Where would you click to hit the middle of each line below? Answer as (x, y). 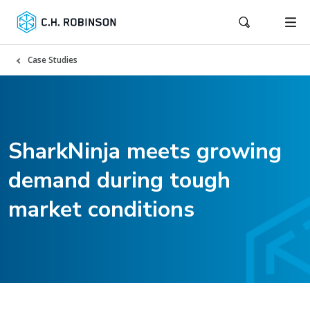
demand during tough (119, 180)
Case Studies (53, 60)
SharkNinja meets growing (145, 151)
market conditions (101, 209)
